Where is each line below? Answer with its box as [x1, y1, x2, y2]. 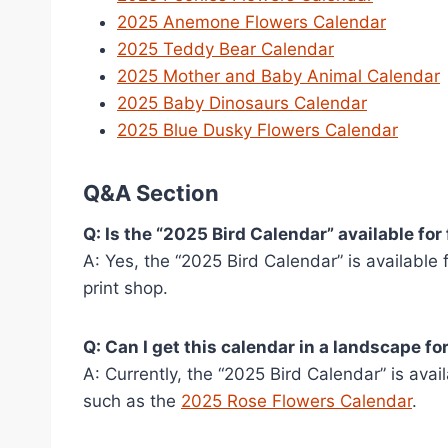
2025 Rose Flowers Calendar [181, 391, 412, 412]
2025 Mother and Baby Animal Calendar [117, 66, 440, 87]
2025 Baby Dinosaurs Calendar [117, 93, 367, 114]
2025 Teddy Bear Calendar [117, 39, 334, 60]
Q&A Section [83, 180, 219, 207]
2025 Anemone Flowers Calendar [117, 12, 386, 33]
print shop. [83, 278, 168, 299]
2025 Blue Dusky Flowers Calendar [117, 120, 398, 141]
